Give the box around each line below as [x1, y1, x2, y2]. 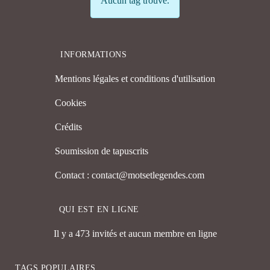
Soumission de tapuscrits [55, 146, 148, 157]
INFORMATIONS [60, 50, 127, 60]
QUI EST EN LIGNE [58, 205, 139, 215]
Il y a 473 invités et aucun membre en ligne [53, 228, 217, 239]
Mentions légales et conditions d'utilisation [55, 74, 215, 84]
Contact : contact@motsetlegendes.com [55, 170, 207, 181]
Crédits [55, 122, 82, 133]
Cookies [55, 98, 86, 108]
